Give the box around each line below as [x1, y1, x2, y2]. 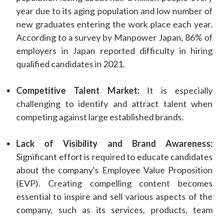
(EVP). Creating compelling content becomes [16, 178, 213, 189]
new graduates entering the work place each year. [16, 19, 213, 30]
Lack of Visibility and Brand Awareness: [16, 138, 213, 149]
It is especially [139, 85, 213, 96]
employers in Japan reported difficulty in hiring [16, 45, 213, 56]
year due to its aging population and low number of [16, 5, 213, 17]
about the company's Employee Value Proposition [16, 165, 213, 176]
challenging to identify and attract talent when [16, 98, 213, 110]
